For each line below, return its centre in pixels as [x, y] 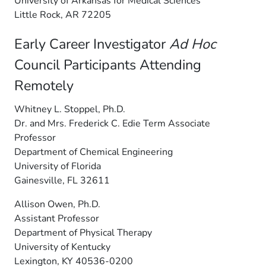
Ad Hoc [193, 44]
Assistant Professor [57, 218]
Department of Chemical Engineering [94, 152]
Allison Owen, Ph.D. [57, 204]
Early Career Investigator [92, 44]
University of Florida [58, 166]
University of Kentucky [62, 247]
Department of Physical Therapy [83, 233]
